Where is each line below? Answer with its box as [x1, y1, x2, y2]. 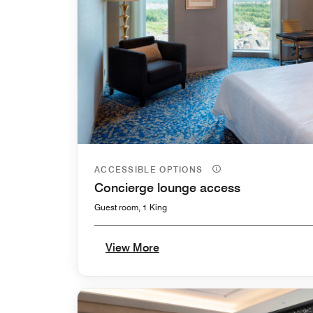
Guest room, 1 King [94, 201, 167, 212]
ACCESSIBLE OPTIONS [94, 163, 206, 175]
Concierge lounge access [94, 180, 240, 195]
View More [105, 240, 159, 254]
